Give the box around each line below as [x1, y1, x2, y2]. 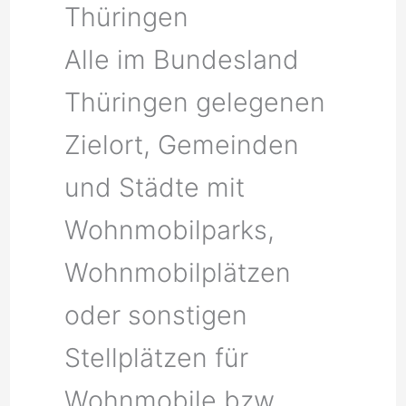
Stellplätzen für [64, 341, 249, 373]
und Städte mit [64, 170, 246, 203]
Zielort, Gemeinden [64, 128, 300, 160]
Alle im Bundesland [64, 43, 300, 75]
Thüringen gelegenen [64, 85, 326, 118]
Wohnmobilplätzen [64, 256, 292, 288]
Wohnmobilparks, [64, 213, 275, 246]
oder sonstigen [64, 298, 248, 331]
